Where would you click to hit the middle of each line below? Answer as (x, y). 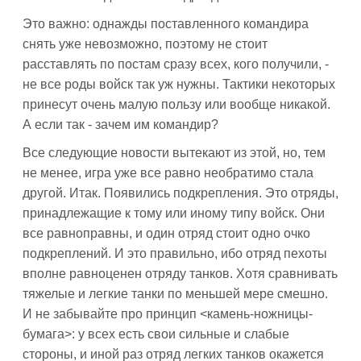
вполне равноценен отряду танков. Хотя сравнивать (180, 274)
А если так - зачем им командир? (120, 124)
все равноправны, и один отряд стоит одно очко (166, 233)
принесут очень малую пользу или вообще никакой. (176, 104)
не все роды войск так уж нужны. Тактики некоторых (179, 84)
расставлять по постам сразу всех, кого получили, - (176, 64)
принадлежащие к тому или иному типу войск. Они (174, 213)
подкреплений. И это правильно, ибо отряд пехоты (175, 253)
